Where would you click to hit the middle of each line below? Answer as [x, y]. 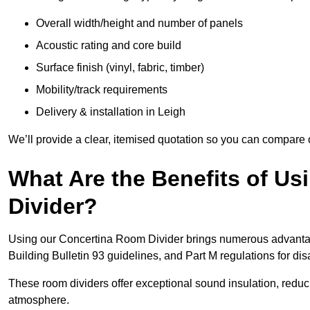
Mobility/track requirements [102, 89]
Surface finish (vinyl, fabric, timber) [120, 67]
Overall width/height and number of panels [139, 23]
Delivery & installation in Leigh [111, 111]
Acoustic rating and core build [109, 45]
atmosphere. [40, 300]
